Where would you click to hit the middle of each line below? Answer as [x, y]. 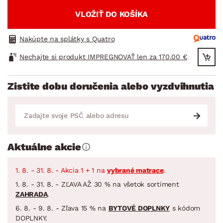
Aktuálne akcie [44, 147]
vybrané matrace [135, 170]
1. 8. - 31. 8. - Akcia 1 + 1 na [61, 170]
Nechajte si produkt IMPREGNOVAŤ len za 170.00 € [104, 57]
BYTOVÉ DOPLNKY [139, 208]
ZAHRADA [32, 194]
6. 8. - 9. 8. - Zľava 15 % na [62, 208]
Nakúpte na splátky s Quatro [67, 39]
